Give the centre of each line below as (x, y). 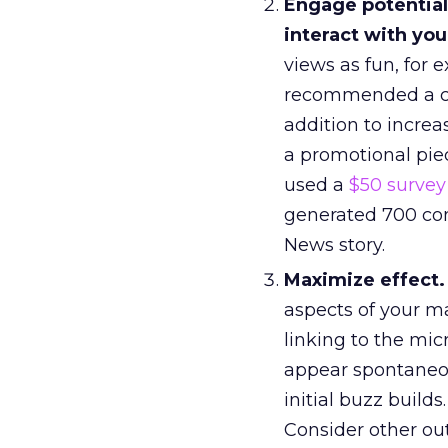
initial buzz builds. (365, 400)
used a (316, 185)
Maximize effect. (364, 280)
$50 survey (397, 185)
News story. (334, 245)
